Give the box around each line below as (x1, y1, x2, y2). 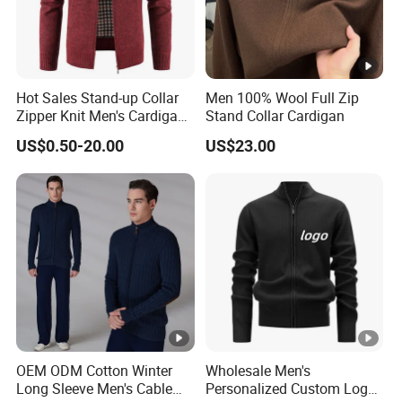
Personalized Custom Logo (205, 378, 376, 398)
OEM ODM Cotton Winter (16, 360, 173, 380)
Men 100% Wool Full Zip (205, 88, 359, 109)
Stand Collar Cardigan (205, 106, 345, 127)
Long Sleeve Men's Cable (16, 378, 173, 398)
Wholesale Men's (205, 360, 310, 380)
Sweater (16, 124, 68, 144)
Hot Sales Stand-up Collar (16, 88, 179, 109)
